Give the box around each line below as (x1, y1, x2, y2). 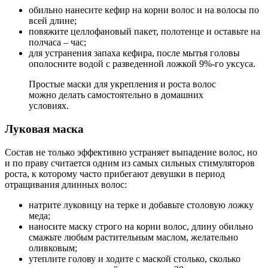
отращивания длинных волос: (5, 179, 127, 190)
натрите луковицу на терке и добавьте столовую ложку (29, 199, 254, 210)
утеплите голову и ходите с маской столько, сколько (29, 253, 240, 264)
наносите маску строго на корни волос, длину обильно (29, 221, 253, 232)
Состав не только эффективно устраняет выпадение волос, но (5, 147, 257, 157)
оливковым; (29, 242, 77, 253)
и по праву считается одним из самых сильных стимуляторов (5, 157, 255, 168)
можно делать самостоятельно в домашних (29, 90, 203, 100)
